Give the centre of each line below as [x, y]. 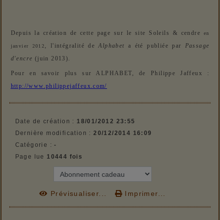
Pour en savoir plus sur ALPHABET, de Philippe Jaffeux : [110, 74]
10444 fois [65, 157]
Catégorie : [35, 145]
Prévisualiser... [79, 193]
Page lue [31, 157]
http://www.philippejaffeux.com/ [59, 86]
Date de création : [46, 121]
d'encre [22, 59]
